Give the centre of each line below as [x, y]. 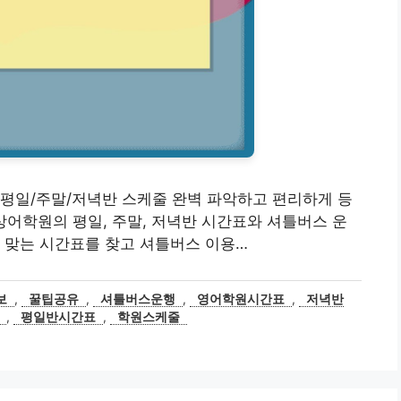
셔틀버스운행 [138, 299]
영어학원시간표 [241, 299]
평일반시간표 [58, 316]
